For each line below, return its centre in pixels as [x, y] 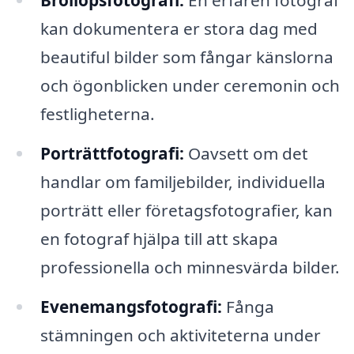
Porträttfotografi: [112, 154]
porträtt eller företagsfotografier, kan [186, 211]
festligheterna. [97, 114]
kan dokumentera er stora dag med [179, 29]
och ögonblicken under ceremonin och [190, 86]
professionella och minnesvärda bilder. [190, 267]
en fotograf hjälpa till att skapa [159, 239]
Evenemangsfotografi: [131, 307]
